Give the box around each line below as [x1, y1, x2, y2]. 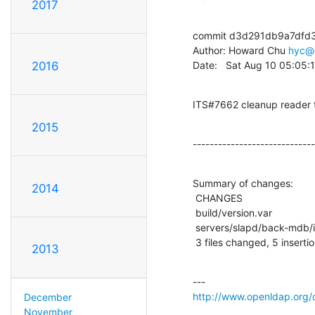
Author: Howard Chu [193, 44, 288, 56]
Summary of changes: [193, 176, 293, 189]
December [23, 291, 72, 304]
